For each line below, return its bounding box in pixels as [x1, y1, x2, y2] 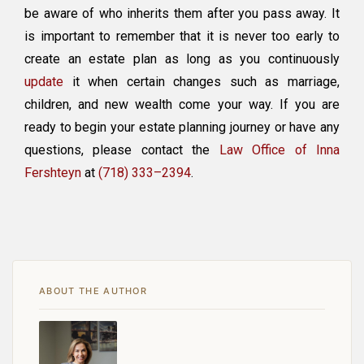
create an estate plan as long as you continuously [24, 51, 340, 67]
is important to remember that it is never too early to [24, 28, 340, 45]
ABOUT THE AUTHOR [39, 285, 148, 297]
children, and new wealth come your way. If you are [24, 97, 340, 113]
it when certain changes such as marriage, [63, 74, 340, 90]
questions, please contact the [24, 142, 219, 158]
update [24, 74, 63, 90]
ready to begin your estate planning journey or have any [24, 119, 340, 136]
